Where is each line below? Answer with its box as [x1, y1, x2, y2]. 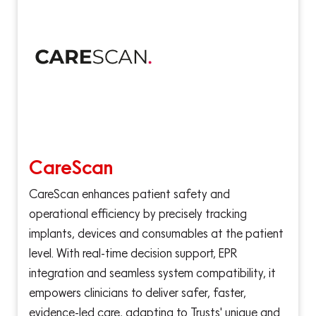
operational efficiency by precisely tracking [29, 204, 247, 224]
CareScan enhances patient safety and [29, 184, 230, 204]
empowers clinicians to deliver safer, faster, [29, 283, 246, 303]
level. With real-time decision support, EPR [29, 243, 237, 263]
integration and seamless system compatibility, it [29, 263, 276, 283]
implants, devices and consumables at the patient [29, 224, 284, 243]
